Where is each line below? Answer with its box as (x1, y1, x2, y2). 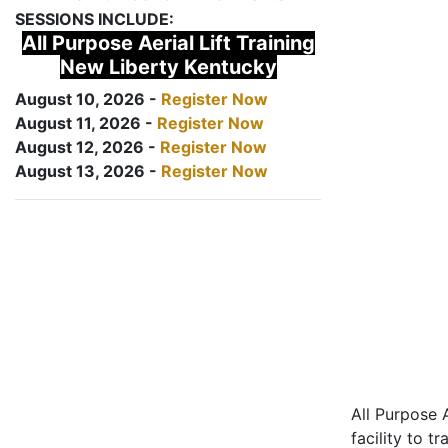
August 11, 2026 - (15, 113, 157, 133)
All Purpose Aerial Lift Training (21, 31, 315, 55)
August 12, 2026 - (15, 137, 160, 157)
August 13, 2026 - (15, 161, 161, 181)
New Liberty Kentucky (59, 55, 277, 79)
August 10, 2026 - (15, 89, 161, 109)
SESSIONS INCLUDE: (15, 9, 174, 29)
